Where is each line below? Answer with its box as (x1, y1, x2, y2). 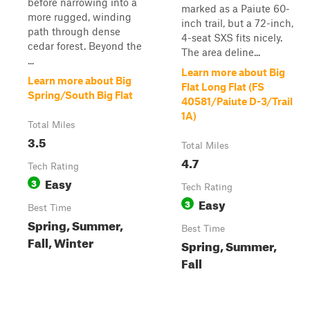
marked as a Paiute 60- (181, 2, 290, 15)
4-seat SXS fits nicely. (181, 31, 282, 44)
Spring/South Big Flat (28, 89, 133, 101)
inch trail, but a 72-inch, (181, 17, 293, 29)
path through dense (28, 25, 120, 37)
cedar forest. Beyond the (28, 39, 142, 52)
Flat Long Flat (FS (181, 80, 264, 93)
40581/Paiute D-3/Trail (181, 95, 293, 107)
